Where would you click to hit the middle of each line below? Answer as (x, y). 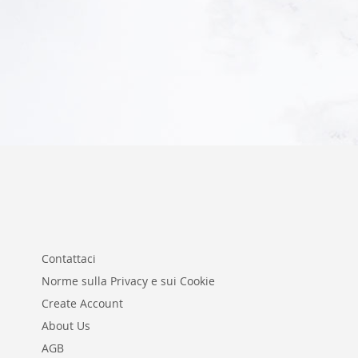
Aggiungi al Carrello (103, 35)
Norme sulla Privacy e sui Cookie (128, 281)
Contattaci (69, 259)
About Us (66, 326)
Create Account (82, 303)
